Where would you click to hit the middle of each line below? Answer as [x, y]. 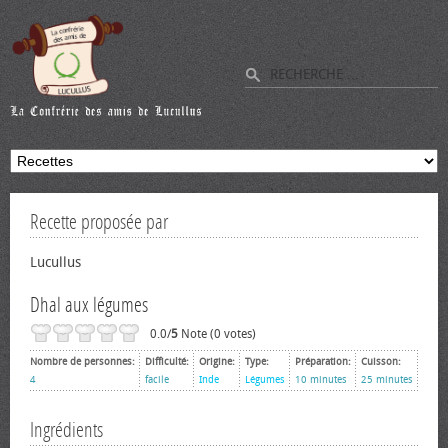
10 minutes [321, 380]
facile [157, 380]
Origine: [217, 362]
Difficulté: [167, 362]
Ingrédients [66, 430]
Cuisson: [381, 362]
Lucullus [55, 262]
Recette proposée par [99, 222]
